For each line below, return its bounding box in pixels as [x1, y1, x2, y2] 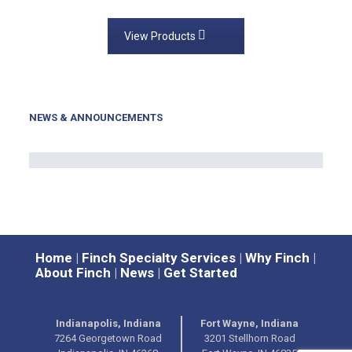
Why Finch [245, 250, 310, 266]
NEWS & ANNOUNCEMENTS [28, 112, 163, 123]
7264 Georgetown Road [54, 332, 162, 344]
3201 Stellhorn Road [203, 332, 295, 344]
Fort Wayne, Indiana [200, 317, 299, 329]
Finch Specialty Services [82, 250, 236, 266]
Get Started [163, 265, 237, 280]
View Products [123, 30, 198, 42]
